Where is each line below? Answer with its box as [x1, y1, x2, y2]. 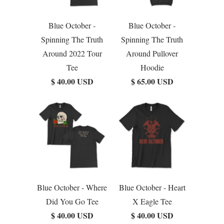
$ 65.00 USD [130, 75, 173, 87]
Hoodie [140, 62, 164, 73]
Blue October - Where [37, 182, 107, 193]
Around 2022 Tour [42, 48, 102, 59]
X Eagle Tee [132, 196, 172, 207]
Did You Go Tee [45, 196, 98, 207]
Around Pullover [126, 48, 178, 59]
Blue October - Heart [118, 182, 185, 193]
